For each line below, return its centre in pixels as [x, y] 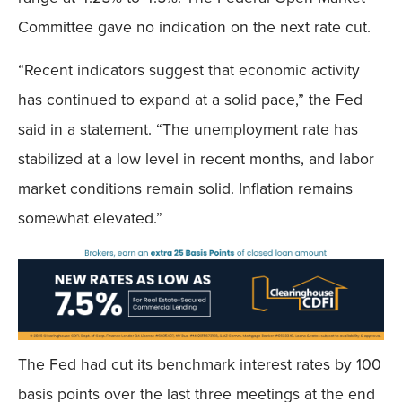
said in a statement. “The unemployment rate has [188, 129]
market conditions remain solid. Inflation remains [185, 188]
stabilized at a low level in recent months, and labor [196, 158]
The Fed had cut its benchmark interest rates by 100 [200, 365]
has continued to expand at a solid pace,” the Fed [190, 99]
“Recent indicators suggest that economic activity [189, 70]
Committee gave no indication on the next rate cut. [194, 27]
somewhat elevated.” [90, 218]
